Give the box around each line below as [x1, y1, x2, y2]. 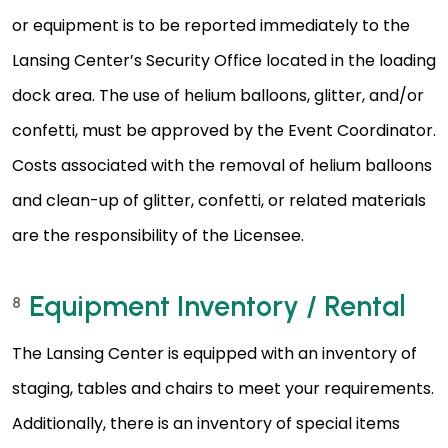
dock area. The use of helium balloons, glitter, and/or [12, 84, 424, 108]
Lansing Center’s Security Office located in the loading [12, 49, 436, 73]
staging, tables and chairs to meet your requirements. [12, 377, 434, 401]
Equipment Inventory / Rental [29, 289, 406, 324]
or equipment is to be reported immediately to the [12, 14, 410, 38]
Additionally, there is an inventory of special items [12, 412, 400, 436]
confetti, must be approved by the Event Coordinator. [12, 119, 436, 143]
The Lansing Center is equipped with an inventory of [12, 342, 417, 366]
